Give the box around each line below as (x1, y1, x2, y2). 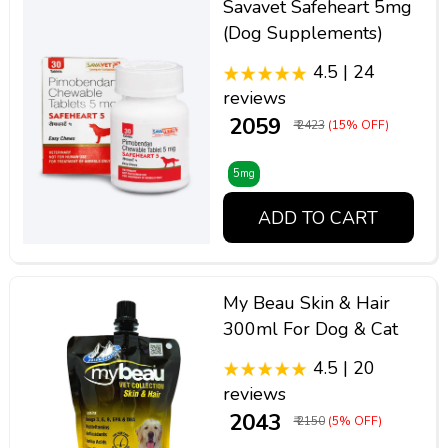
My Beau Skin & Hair (222, 290, 390, 315)
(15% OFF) (327, 117, 389, 134)
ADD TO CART (258, 205, 379, 230)
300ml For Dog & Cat (222, 316, 398, 341)
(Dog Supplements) (222, 21, 383, 46)
